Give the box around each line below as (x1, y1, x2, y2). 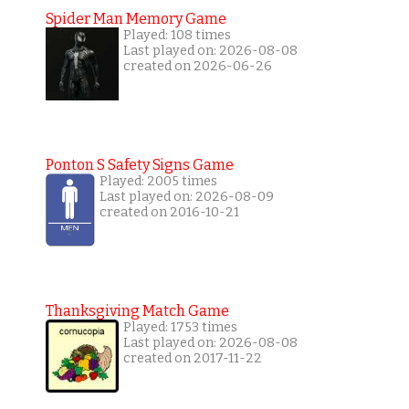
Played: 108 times (122, 27, 231, 44)
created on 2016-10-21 (99, 204, 239, 221)
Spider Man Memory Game (45, 10, 226, 28)
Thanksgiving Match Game (45, 302, 229, 320)
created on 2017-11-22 (122, 351, 262, 367)
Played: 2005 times (99, 173, 217, 190)
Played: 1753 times (122, 320, 237, 336)
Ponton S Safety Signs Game (45, 156, 234, 174)
